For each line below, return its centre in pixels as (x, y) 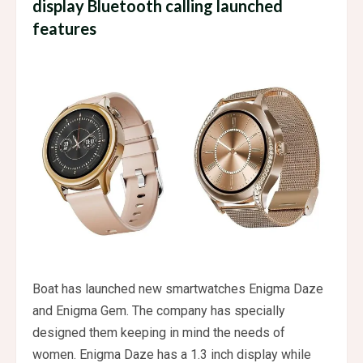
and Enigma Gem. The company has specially (159, 311)
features (64, 28)
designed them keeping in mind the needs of (159, 333)
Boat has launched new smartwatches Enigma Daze (178, 289)
